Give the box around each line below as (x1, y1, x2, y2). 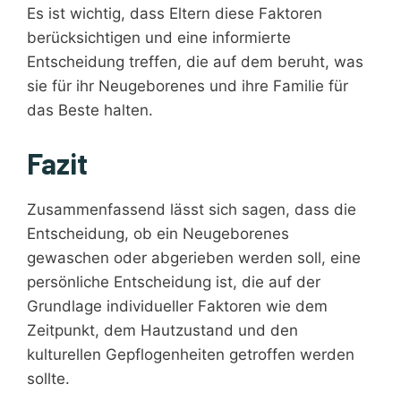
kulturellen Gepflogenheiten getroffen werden (27, 345, 354, 363)
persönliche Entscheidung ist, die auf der (27, 272, 320, 291)
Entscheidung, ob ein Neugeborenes (27, 224, 289, 243)
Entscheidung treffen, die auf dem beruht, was (27, 53, 363, 72)
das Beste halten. (27, 101, 153, 120)
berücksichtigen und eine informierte (27, 29, 291, 47)
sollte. (27, 369, 70, 388)
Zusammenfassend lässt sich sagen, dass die (27, 200, 356, 218)
